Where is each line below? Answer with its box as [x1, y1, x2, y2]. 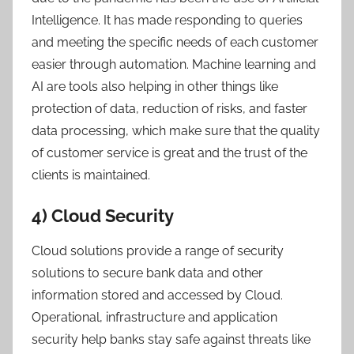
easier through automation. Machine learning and [32, 56, 316, 72]
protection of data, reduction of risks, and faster [32, 100, 307, 116]
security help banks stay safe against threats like [32, 332, 311, 347]
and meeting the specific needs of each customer [32, 34, 318, 50]
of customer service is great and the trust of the [32, 145, 307, 160]
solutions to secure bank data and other [32, 265, 263, 281]
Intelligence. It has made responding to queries [32, 12, 303, 28]
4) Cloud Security [32, 205, 174, 226]
